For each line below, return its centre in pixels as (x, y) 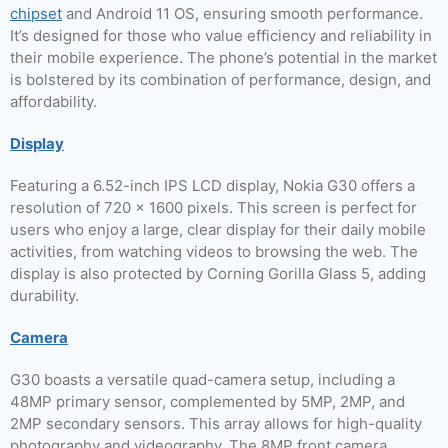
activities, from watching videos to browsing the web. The (214, 251)
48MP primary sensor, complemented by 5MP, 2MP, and (207, 401)
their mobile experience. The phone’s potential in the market (223, 57)
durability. (44, 295)
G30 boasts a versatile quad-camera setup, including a (202, 379)
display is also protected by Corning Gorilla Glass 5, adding (218, 273)
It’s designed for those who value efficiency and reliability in (221, 35)
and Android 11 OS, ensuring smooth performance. (242, 13)
